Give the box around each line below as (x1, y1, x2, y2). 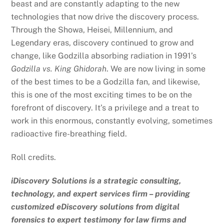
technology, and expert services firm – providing (11, 188, 190, 198)
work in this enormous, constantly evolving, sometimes (11, 116, 213, 126)
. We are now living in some (106, 64, 206, 74)
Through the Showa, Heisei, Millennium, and (11, 25, 173, 35)
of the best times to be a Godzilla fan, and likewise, (11, 77, 200, 87)
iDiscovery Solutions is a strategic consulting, (11, 175, 181, 185)
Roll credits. (11, 152, 56, 162)
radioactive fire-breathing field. (11, 129, 127, 139)
